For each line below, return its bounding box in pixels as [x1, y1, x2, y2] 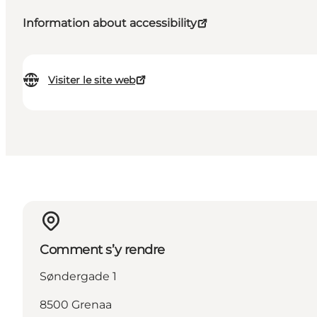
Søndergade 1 [40, 270, 117, 284]
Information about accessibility [23, 16, 197, 30]
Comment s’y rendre [40, 242, 165, 258]
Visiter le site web [48, 74, 135, 87]
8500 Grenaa [40, 298, 112, 312]
